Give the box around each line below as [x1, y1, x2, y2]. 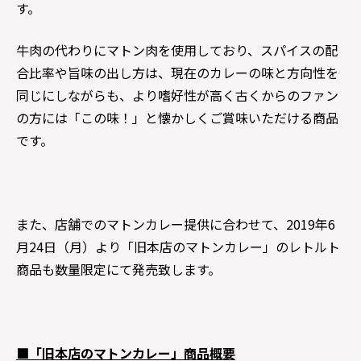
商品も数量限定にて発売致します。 [16, 259, 221, 279]
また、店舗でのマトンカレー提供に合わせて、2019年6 [16, 214, 335, 234]
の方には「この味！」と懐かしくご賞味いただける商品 [16, 108, 338, 127]
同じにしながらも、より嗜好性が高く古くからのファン [16, 85, 338, 105]
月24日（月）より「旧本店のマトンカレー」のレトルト [16, 237, 340, 256]
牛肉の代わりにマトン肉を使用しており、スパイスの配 [16, 40, 338, 60]
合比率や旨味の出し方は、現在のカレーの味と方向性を [16, 63, 338, 82]
